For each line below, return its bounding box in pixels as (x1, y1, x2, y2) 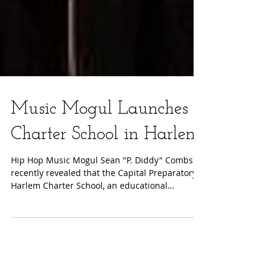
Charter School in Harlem (11, 158, 201, 177)
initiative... (11, 226, 53, 237)
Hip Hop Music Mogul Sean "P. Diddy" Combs (11, 188, 193, 199)
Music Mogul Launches (11, 133, 188, 152)
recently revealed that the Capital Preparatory (11, 200, 197, 212)
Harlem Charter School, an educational (11, 213, 168, 224)
